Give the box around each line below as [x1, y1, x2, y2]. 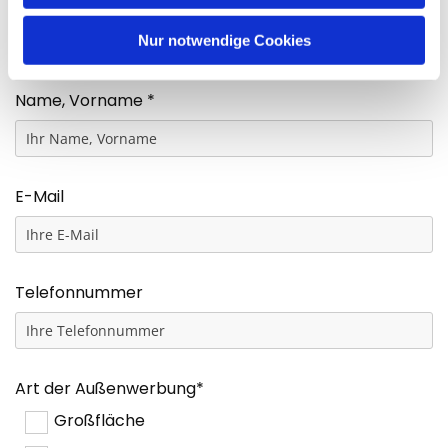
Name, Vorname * [15, 89, 156, 113]
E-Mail [15, 185, 65, 209]
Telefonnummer [15, 281, 144, 305]
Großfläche [54, 409, 146, 433]
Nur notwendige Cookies [137, 31, 311, 49]
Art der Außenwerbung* [15, 377, 205, 401]
